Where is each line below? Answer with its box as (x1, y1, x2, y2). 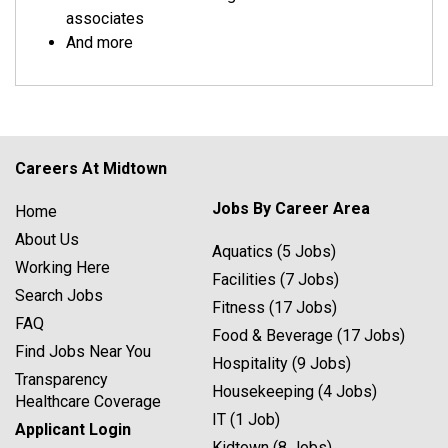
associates (66, 9, 144, 28)
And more (66, 33, 133, 52)
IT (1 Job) (212, 410, 281, 429)
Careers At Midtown (15, 159, 167, 178)
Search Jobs (15, 286, 103, 305)
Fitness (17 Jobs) (212, 298, 338, 317)
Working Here (15, 258, 110, 277)
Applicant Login (15, 420, 131, 439)
